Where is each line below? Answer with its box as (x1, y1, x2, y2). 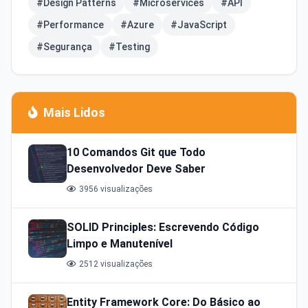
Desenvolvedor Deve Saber (67, 162, 206, 176)
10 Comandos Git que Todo (67, 146, 206, 159)
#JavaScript (170, 19, 227, 31)
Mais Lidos (43, 105, 105, 120)
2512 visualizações (79, 259, 153, 269)
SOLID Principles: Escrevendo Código (67, 221, 259, 234)
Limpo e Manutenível (67, 237, 173, 251)
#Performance (36, 19, 104, 31)
